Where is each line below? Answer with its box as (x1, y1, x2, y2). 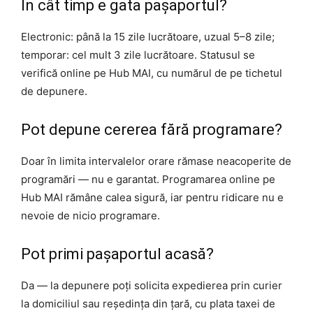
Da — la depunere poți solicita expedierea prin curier (21, 279, 282, 293)
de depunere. (21, 85, 87, 99)
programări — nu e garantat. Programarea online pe (21, 173, 275, 187)
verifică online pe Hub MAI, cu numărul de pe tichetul (21, 66, 282, 80)
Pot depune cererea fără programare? (21, 121, 282, 139)
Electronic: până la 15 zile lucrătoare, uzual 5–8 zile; (21, 30, 275, 44)
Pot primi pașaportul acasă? (21, 245, 214, 263)
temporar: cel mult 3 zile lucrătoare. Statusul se (21, 48, 255, 62)
